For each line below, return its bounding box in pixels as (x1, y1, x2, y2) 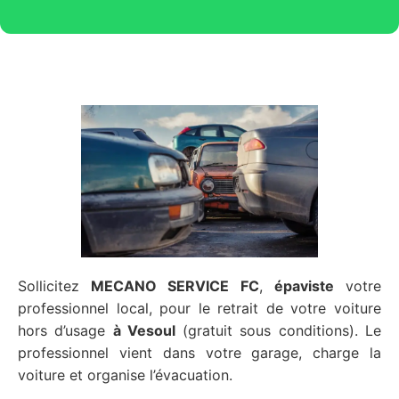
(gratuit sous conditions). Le (175, 321, 382, 339)
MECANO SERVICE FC (91, 276, 259, 295)
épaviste (273, 276, 334, 295)
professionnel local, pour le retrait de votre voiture (18, 298, 381, 317)
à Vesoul (112, 321, 175, 339)
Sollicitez (18, 276, 92, 295)
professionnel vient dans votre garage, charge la (18, 343, 381, 362)
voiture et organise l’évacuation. (18, 365, 232, 384)
